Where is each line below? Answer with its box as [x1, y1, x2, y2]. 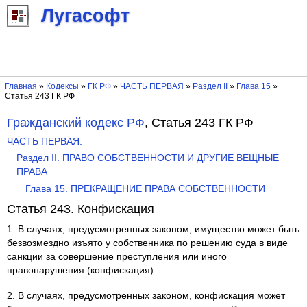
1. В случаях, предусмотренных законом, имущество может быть [7, 224, 300, 235]
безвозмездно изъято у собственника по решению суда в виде [7, 238, 288, 249]
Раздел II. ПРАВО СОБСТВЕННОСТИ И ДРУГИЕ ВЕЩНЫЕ [16, 153, 279, 164]
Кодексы [45, 82, 79, 92]
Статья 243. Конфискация [7, 202, 155, 217]
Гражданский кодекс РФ [7, 115, 145, 130]
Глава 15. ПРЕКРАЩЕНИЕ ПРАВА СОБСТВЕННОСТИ [25, 183, 266, 194]
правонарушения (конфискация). [7, 265, 157, 276]
